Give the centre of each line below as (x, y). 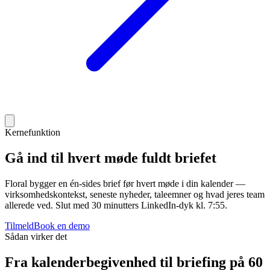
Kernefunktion (33, 132)
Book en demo (62, 225)
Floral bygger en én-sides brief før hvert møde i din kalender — (125, 183)
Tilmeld (19, 225)
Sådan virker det (36, 236)
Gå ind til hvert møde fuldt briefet (111, 158)
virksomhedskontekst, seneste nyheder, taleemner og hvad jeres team (135, 194)
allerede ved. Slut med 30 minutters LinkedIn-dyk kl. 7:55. (116, 205)
